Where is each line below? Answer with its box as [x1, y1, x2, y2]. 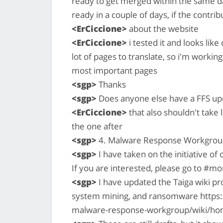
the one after [72, 120, 122, 132]
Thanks [97, 78, 126, 90]
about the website [127, 22, 199, 34]
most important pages [72, 64, 157, 76]
